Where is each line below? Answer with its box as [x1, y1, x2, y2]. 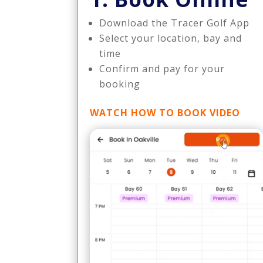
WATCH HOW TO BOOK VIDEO [90, 106, 240, 119]
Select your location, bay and [99, 31, 242, 45]
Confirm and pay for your [99, 62, 225, 75]
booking [99, 77, 140, 90]
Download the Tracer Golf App [99, 16, 249, 29]
